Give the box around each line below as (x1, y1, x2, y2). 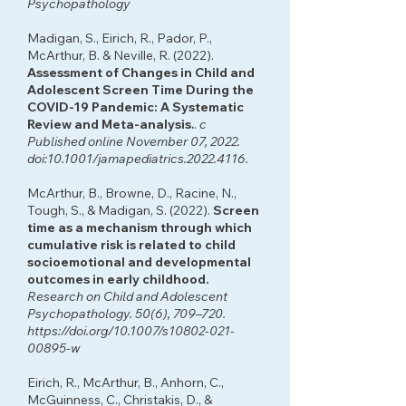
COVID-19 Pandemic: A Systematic (27, 99, 244, 115)
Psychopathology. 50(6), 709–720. (27, 305, 226, 322)
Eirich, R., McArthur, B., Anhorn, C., (27, 374, 224, 391)
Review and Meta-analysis (27, 116, 191, 132)
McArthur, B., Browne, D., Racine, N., (27, 185, 237, 201)
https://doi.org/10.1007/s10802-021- (27, 323, 235, 339)
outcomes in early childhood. (27, 271, 209, 287)
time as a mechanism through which (27, 219, 252, 236)
